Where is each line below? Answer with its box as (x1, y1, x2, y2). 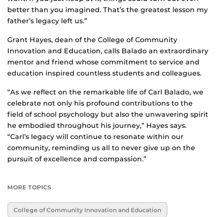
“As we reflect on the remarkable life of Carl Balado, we (7, 88, 203, 97)
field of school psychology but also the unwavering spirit (7, 110, 208, 119)
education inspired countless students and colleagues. (7, 69, 201, 78)
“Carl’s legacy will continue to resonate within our (7, 132, 184, 141)
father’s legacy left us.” (7, 16, 87, 26)
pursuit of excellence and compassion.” (7, 155, 146, 164)
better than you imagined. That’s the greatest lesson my (7, 5, 208, 15)
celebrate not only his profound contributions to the (7, 99, 193, 108)
